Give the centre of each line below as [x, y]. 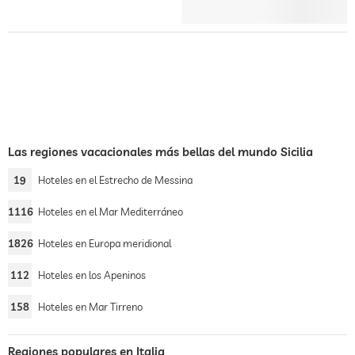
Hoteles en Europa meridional [105, 243]
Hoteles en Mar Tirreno [90, 307]
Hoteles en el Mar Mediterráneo [111, 212]
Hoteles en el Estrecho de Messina [115, 180]
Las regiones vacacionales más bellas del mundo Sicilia [160, 152]
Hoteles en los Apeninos [92, 275]
